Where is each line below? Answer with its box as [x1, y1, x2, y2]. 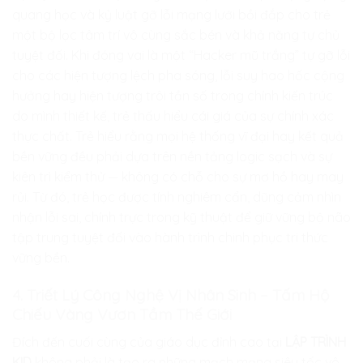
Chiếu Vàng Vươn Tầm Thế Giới [12, 304, 232, 324]
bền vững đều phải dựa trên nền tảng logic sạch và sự [12, 148, 332, 165]
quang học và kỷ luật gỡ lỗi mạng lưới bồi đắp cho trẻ [12, 6, 331, 23]
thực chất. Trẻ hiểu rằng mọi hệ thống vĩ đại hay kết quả [12, 128, 344, 145]
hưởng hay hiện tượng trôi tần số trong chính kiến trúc [12, 88, 333, 105]
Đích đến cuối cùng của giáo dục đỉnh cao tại [12, 333, 282, 350]
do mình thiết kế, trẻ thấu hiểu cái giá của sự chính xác [12, 108, 334, 125]
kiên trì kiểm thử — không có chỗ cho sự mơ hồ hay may [12, 169, 344, 186]
